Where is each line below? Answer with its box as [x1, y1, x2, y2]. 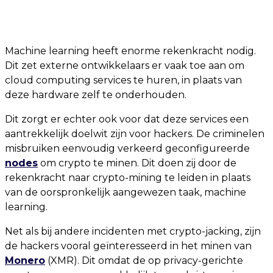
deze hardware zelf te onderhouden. [5, 89, 186, 101]
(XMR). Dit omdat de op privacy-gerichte [45, 255, 243, 267]
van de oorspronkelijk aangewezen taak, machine [5, 186, 246, 199]
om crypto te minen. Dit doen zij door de [38, 157, 236, 169]
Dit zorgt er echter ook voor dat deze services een [5, 113, 249, 126]
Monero [5, 255, 45, 267]
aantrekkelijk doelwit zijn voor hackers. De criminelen [5, 128, 264, 140]
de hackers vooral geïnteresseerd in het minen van [5, 240, 252, 252]
